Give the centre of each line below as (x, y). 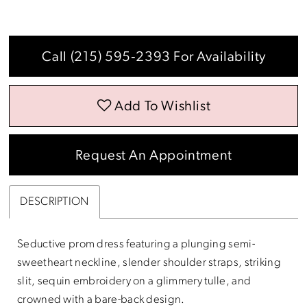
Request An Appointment (153, 156)
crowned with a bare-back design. (101, 299)
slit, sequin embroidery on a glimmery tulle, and (134, 281)
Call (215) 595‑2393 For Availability (154, 58)
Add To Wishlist (163, 107)
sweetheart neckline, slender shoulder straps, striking (149, 262)
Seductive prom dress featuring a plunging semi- (136, 244)
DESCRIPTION (54, 202)
